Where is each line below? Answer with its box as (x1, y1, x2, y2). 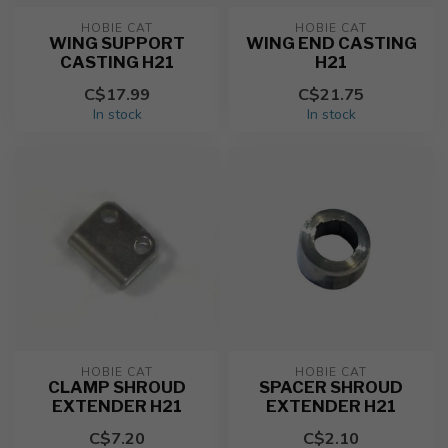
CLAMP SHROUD (48, 377, 186, 397)
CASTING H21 (60, 52, 174, 72)
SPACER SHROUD (259, 377, 403, 397)
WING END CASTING (245, 33, 417, 53)
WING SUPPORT (49, 33, 185, 53)
